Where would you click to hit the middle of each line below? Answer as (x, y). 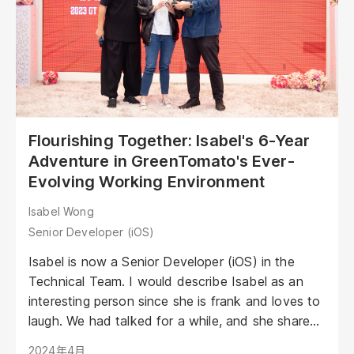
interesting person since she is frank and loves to (175, 301)
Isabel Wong (61, 212)
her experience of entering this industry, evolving (172, 341)
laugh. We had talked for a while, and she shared (173, 321)
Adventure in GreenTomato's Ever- (162, 162)
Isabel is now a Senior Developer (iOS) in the (162, 262)
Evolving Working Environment (147, 182)
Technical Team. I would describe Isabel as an (166, 282)
